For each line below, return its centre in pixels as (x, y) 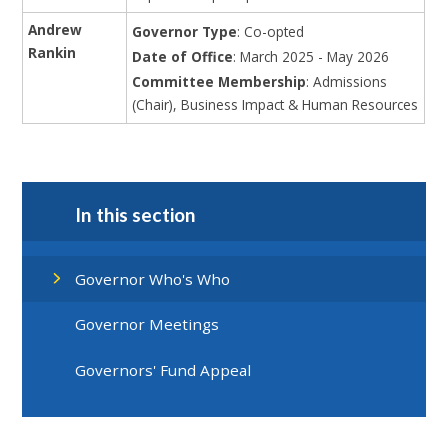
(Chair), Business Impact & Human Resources (275, 104)
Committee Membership (219, 81)
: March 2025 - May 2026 (311, 56)
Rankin (52, 52)
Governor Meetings (147, 324)
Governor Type (185, 31)
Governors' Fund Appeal (163, 369)
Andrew (55, 29)
